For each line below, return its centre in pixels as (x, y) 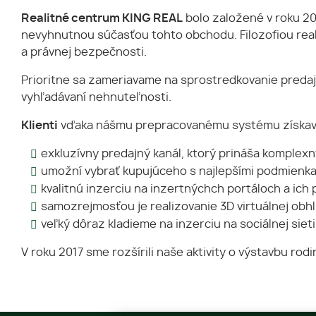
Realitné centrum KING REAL (102, 18)
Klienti (39, 126)
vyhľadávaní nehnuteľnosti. (96, 97)
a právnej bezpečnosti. (84, 52)
